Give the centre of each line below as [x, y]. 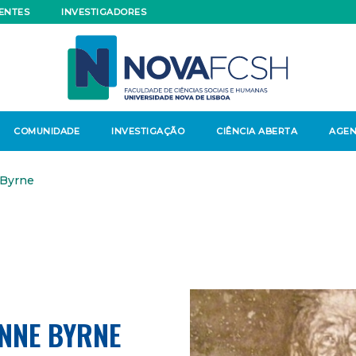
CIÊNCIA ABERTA [257, 131]
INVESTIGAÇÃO [148, 131]
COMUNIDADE [46, 131]
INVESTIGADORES [104, 12]
